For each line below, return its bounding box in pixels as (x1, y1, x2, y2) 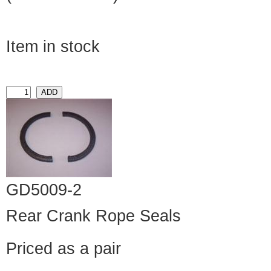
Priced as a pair (6, 240, 121, 258)
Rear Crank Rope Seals (6, 207, 181, 226)
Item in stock (6, 38, 100, 56)
